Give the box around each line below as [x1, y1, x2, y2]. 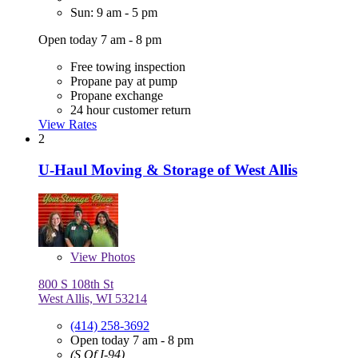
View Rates [38, 117, 97, 132]
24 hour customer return [70, 103, 191, 117]
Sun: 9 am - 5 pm [70, 6, 157, 20]
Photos [97, 250, 135, 265]
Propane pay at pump [70, 74, 177, 89]
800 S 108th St [38, 277, 113, 292]
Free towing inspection [70, 60, 185, 74]
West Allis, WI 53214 [38, 292, 147, 306]
